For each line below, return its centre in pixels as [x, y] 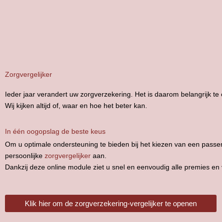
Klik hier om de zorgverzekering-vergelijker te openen [111, 203]
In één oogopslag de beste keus [55, 131]
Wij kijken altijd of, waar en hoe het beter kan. [76, 106]
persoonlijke [25, 155]
